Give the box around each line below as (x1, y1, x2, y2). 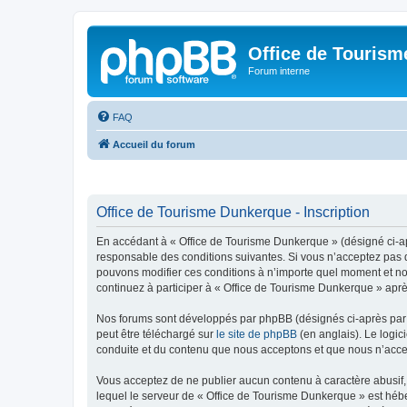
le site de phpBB (216, 328, 297, 341)
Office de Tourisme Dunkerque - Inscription (96, 204, 370, 220)
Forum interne (248, 65, 310, 76)
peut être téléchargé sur (96, 328, 216, 341)
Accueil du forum (113, 138, 195, 150)
